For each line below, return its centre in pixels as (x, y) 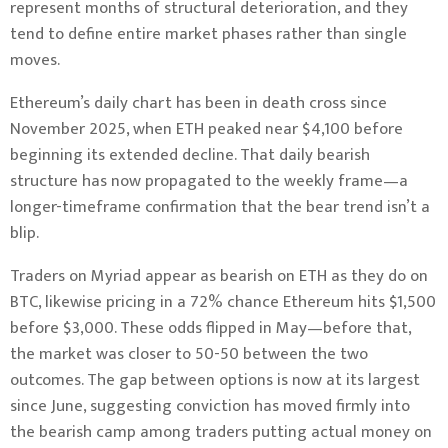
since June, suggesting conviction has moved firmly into (210, 406)
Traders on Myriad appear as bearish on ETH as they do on (219, 276)
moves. (35, 60)
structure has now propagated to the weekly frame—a (209, 181)
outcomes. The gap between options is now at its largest (215, 380)
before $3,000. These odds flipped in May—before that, (210, 328)
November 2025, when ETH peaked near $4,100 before (206, 129)
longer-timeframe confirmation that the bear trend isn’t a (220, 207)
